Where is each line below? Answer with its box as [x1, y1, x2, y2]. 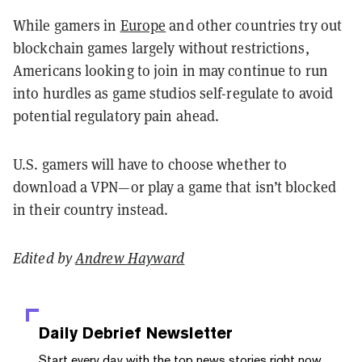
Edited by [13, 248, 75, 267]
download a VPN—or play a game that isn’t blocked [13, 177, 336, 196]
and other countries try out [166, 15, 343, 35]
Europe [120, 15, 166, 35]
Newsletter [141, 322, 233, 343]
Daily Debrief [39, 322, 141, 343]
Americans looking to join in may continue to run [13, 61, 328, 80]
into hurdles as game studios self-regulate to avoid [13, 83, 334, 103]
